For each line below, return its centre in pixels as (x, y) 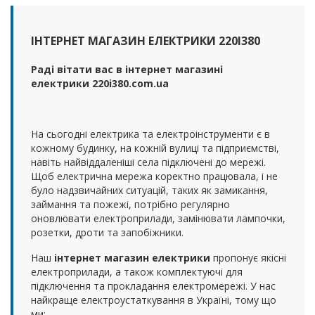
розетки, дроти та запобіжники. (107, 232)
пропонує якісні (248, 257)
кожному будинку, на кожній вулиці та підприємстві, (155, 148)
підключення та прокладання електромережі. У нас (153, 285)
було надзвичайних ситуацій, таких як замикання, (149, 190)
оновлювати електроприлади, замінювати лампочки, (158, 218)
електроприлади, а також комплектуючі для (137, 271)
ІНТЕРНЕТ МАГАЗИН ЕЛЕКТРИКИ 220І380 (146, 40)
